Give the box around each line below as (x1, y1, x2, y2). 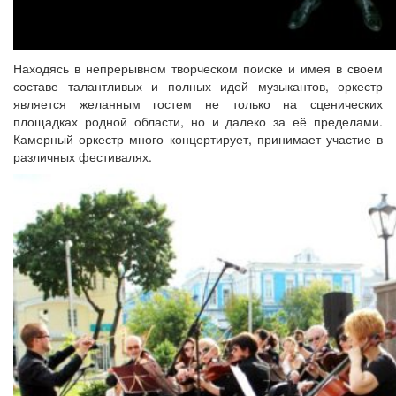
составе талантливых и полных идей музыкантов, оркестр (13, 77, 383, 95)
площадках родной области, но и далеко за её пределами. (13, 112, 383, 130)
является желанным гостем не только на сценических (13, 95, 383, 112)
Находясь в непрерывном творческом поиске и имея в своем (13, 59, 383, 77)
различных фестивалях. (13, 148, 152, 165)
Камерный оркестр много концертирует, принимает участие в (13, 130, 383, 148)
